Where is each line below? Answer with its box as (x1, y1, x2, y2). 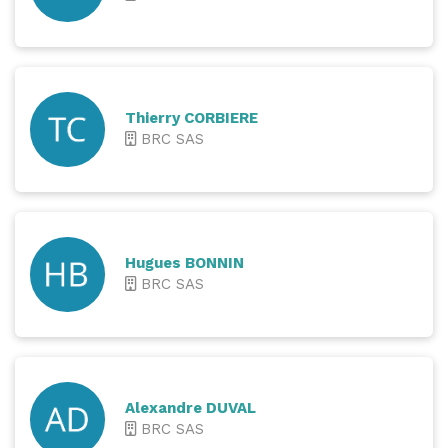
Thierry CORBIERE (125, 108, 258, 127)
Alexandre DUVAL (125, 398, 256, 417)
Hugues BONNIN (125, 253, 244, 272)
